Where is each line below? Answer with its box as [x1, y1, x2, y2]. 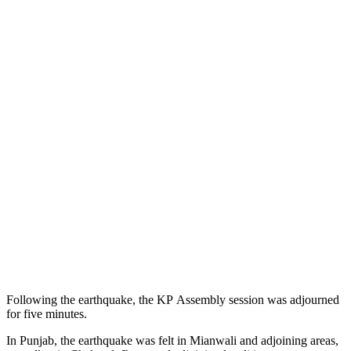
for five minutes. [6, 306, 87, 320]
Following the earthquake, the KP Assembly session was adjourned [6, 292, 339, 306]
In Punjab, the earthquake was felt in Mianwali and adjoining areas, [6, 333, 338, 347]
